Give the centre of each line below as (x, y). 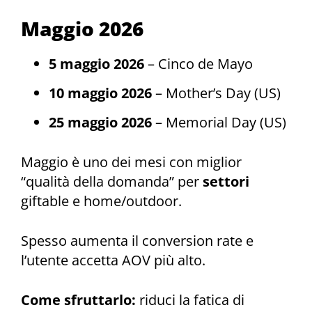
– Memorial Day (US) (219, 123)
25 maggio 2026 (100, 123)
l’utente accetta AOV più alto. (113, 260)
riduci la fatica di (190, 299)
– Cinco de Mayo (198, 63)
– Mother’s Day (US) (216, 93)
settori (226, 182)
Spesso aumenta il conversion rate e (137, 240)
